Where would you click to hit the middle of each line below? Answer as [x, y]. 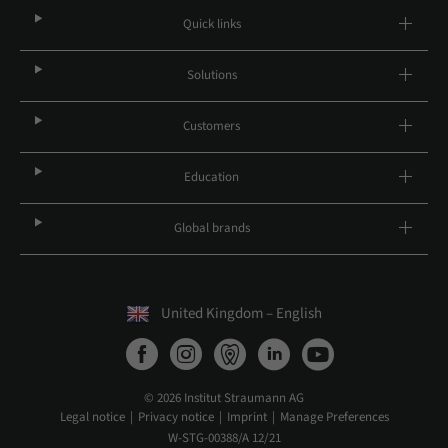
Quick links [211, 24]
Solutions [211, 75]
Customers [212, 126]
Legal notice [92, 417]
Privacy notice [175, 417]
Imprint [246, 417]
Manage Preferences [334, 417]
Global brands [211, 228]
